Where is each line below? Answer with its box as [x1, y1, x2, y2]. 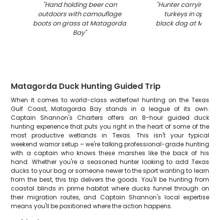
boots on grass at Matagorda [33, 19, 127, 28]
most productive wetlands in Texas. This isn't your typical [11, 131, 209, 139]
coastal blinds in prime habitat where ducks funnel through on [11, 184, 209, 192]
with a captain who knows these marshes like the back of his [11, 149, 209, 157]
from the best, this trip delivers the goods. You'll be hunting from [11, 175, 209, 184]
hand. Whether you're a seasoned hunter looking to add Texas [11, 158, 209, 166]
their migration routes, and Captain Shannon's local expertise [11, 193, 209, 201]
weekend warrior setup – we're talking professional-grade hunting [11, 140, 209, 148]
